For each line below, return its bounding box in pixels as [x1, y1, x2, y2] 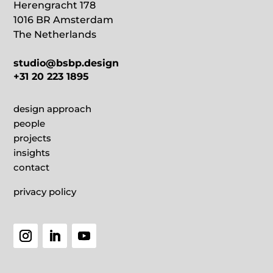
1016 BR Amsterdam [13, 13, 114, 26]
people [13, 117, 46, 129]
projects [13, 132, 52, 144]
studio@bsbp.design [13, 57, 119, 69]
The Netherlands [13, 28, 97, 40]
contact [13, 161, 50, 173]
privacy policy [13, 185, 77, 197]
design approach [13, 102, 92, 115]
